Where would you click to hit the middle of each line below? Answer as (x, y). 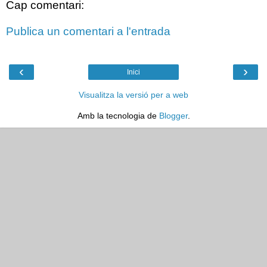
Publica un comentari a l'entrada (88, 31)
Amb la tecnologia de (118, 116)
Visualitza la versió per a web (133, 95)
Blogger (173, 116)
